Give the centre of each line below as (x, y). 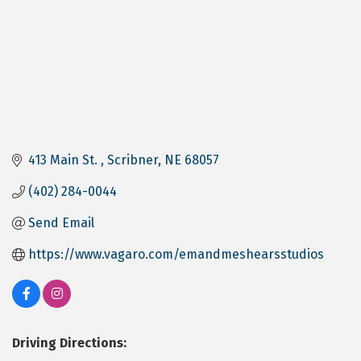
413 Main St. (64, 160)
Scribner (133, 160)
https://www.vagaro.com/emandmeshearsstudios (176, 255)
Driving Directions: (69, 343)
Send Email (61, 223)
